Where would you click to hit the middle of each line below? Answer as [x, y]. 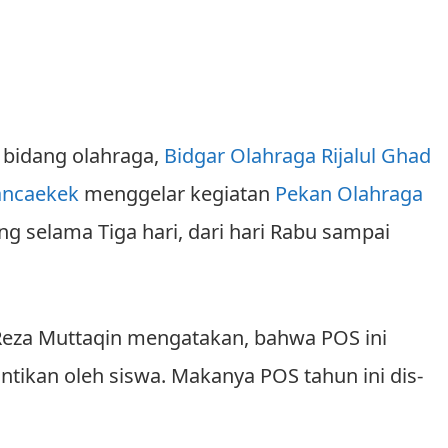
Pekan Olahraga [349, 193]
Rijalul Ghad [376, 155]
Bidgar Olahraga [240, 155]
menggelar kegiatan [177, 193]
